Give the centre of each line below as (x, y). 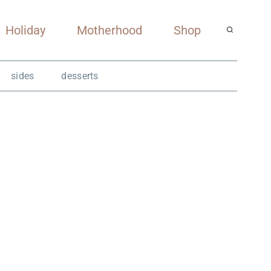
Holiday (25, 30)
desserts (80, 76)
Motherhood (109, 30)
